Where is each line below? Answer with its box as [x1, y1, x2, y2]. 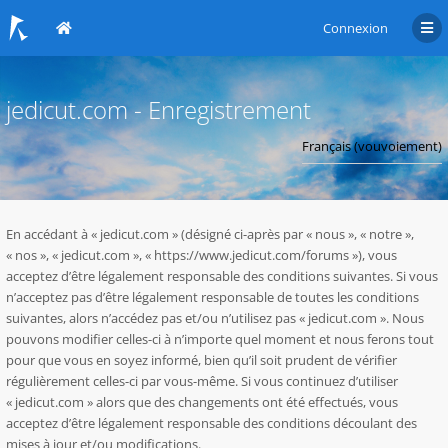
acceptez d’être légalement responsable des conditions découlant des [6, 414, 417, 432]
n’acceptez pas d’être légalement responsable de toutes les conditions [6, 288, 419, 306]
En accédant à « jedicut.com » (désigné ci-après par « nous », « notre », [6, 225, 414, 243]
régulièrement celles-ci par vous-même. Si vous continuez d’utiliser [6, 372, 398, 390]
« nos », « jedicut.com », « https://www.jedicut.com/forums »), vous [6, 246, 397, 264]
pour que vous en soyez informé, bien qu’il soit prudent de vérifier [6, 351, 397, 369]
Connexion [323, 19, 388, 37]
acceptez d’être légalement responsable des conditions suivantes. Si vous [6, 267, 438, 285]
